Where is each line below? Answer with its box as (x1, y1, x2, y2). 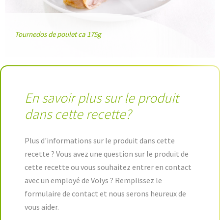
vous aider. (25, 202, 59, 212)
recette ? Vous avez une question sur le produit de (25, 149, 189, 159)
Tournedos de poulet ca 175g (15, 29, 101, 39)
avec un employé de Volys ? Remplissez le (25, 175, 162, 186)
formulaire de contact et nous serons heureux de (25, 189, 186, 199)
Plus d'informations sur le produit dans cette (25, 136, 175, 146)
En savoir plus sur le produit (25, 89, 179, 107)
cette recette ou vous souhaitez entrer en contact (25, 162, 192, 172)
